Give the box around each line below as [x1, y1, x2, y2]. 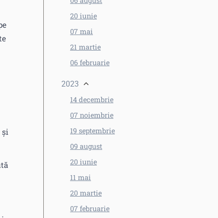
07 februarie [70, 204, 109, 213]
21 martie [70, 42, 101, 52]
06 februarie [70, 58, 109, 67]
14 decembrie [70, 95, 113, 104]
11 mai [70, 173, 91, 182]
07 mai [70, 27, 93, 36]
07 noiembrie [70, 110, 113, 120]
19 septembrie [70, 126, 115, 135]
